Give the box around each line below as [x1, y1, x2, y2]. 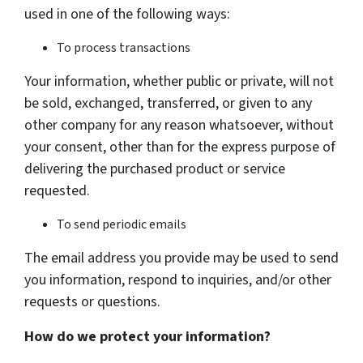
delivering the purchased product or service [24, 159, 285, 180]
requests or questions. [24, 292, 160, 313]
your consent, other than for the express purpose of [24, 137, 335, 158]
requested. [24, 181, 90, 202]
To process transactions [57, 39, 190, 58]
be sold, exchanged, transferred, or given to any [24, 93, 312, 114]
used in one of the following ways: [24, 4, 230, 25]
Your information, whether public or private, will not [24, 71, 334, 92]
